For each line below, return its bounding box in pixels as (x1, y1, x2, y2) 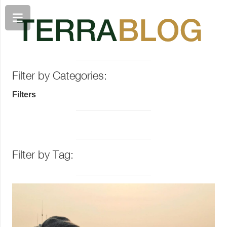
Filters (12, 90, 36, 99)
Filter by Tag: (12, 147, 73, 161)
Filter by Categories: (12, 68, 107, 82)
